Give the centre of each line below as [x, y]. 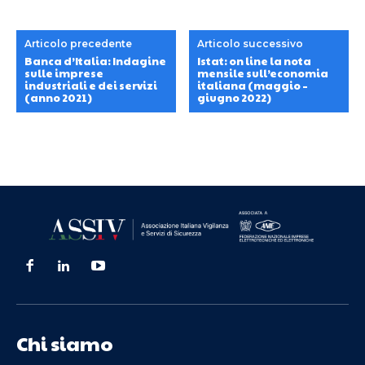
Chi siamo [65, 343]
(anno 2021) [58, 97]
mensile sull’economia [263, 73]
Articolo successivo [251, 43]
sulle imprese [64, 73]
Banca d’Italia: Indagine [95, 61]
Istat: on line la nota [255, 61]
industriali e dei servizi [91, 85]
